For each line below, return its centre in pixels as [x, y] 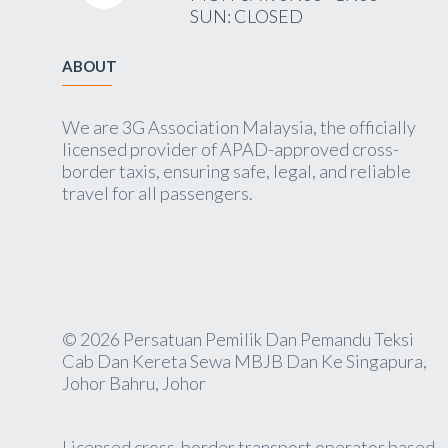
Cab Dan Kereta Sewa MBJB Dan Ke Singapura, [244, 361]
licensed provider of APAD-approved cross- [230, 149]
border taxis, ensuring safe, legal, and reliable [236, 171]
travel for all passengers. [157, 193]
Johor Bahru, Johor [134, 383]
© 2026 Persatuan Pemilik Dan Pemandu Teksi [238, 339]
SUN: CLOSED [246, 16]
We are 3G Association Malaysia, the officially [239, 127]
